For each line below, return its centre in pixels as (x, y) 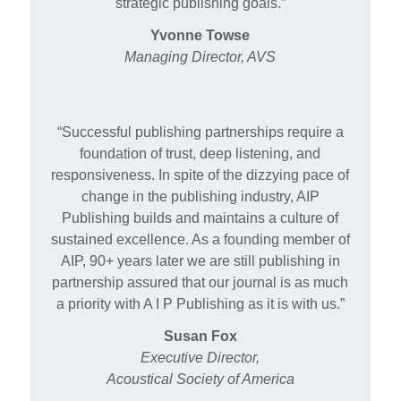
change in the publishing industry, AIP (200, 197)
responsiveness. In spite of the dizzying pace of (200, 175)
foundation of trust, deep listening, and (200, 154)
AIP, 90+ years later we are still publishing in (200, 261)
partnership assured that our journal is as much (200, 283)
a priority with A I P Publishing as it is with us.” (200, 304)
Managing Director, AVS (200, 57)
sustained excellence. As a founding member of (200, 240)
